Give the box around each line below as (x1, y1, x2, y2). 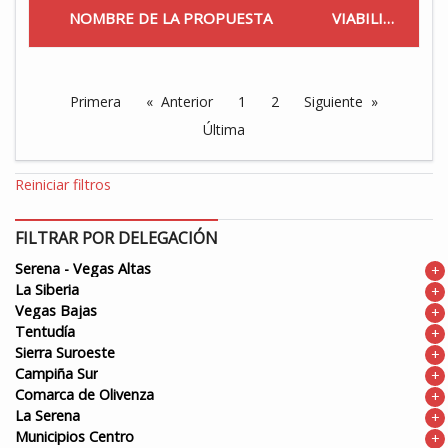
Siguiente (303, 91, 363, 111)
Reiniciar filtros (15, 174, 111, 194)
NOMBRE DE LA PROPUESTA (69, 7, 272, 28)
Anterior (160, 91, 213, 111)
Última (202, 119, 245, 139)
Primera (69, 91, 121, 111)
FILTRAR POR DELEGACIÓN (15, 226, 218, 249)
